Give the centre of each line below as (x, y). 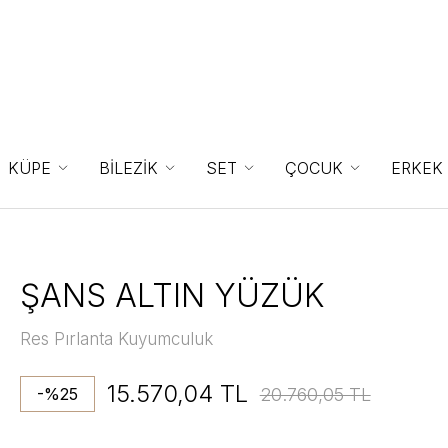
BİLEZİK (128, 168)
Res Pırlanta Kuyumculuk (116, 339)
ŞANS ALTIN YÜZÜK (172, 295)
